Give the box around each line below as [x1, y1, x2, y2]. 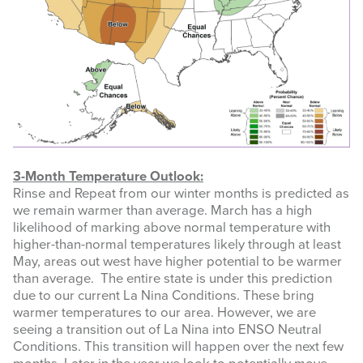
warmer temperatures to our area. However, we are [13, 305, 316, 322]
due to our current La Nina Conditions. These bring [13, 288, 314, 305]
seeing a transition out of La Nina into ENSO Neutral [13, 322, 322, 339]
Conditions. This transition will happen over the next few [13, 339, 344, 356]
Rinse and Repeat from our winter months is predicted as [13, 186, 349, 203]
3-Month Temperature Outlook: [13, 169, 203, 186]
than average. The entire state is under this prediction [13, 271, 332, 288]
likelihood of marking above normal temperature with [13, 220, 331, 237]
